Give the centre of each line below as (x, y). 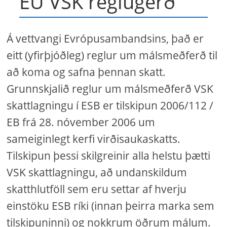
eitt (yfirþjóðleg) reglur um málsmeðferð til (112, 55)
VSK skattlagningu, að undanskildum (97, 172)
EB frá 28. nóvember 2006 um (81, 122)
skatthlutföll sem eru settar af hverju (97, 189)
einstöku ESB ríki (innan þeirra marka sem (111, 206)
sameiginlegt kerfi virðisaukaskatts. (94, 139)
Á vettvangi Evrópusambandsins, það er (105, 39)
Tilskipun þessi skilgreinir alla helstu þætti (109, 156)
